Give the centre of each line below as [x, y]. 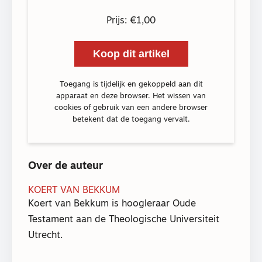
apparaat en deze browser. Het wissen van [131, 96]
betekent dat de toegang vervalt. [131, 119]
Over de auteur [65, 166]
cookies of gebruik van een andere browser [131, 108]
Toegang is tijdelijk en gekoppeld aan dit [131, 84]
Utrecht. [45, 235]
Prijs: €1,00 [131, 21]
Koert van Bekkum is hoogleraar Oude [112, 204]
